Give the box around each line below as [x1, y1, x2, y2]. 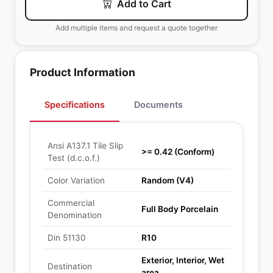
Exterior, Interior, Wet [141, 255, 224, 265]
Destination [48, 261, 92, 271]
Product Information [30, 66, 135, 79]
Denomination [48, 210, 102, 220]
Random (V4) [141, 175, 194, 185]
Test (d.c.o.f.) [48, 153, 100, 163]
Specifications [44, 99, 105, 110]
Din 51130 [48, 233, 86, 243]
